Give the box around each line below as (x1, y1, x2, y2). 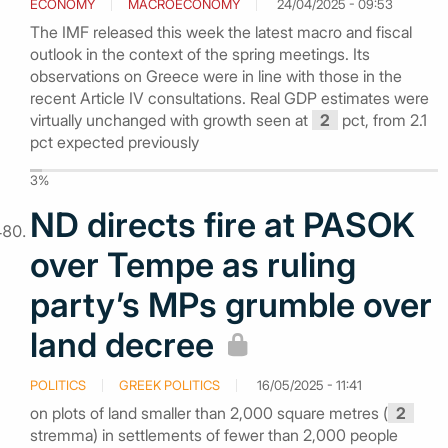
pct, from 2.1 (338, 109, 427, 130)
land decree (30, 323, 214, 365)
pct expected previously (30, 131, 199, 152)
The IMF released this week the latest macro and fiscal (30, 21, 412, 42)
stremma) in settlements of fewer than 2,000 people (30, 424, 398, 445)
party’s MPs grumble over (30, 283, 432, 325)
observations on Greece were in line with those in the (30, 65, 402, 86)
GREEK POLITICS (119, 376, 220, 393)
